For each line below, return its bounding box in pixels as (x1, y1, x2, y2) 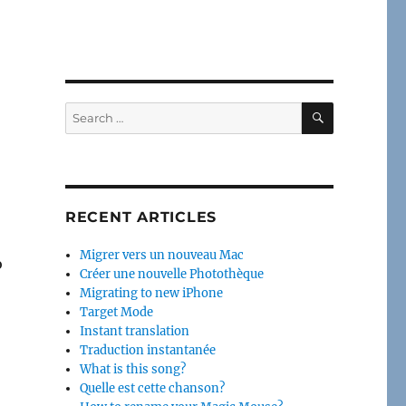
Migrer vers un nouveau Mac (80, 246, 245, 263)
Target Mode (80, 304, 154, 320)
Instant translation (80, 323, 190, 339)
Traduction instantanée (80, 342, 217, 358)
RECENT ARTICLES (64, 208, 217, 226)
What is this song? (80, 361, 187, 377)
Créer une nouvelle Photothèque (80, 266, 265, 282)
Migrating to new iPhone (80, 285, 224, 301)
